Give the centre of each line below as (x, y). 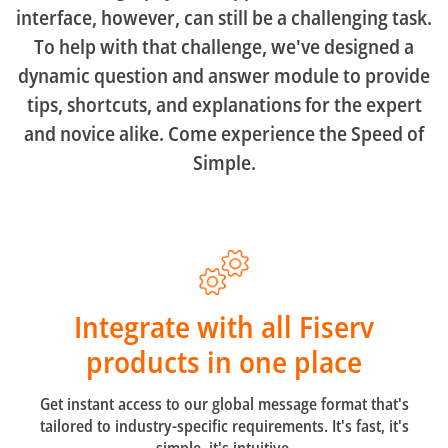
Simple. (224, 162)
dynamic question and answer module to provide (224, 75)
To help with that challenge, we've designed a (224, 46)
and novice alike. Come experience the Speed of (224, 133)
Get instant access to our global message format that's (224, 404)
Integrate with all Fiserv (224, 327)
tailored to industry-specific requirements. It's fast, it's (224, 426)
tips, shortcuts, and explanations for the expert (224, 104)
